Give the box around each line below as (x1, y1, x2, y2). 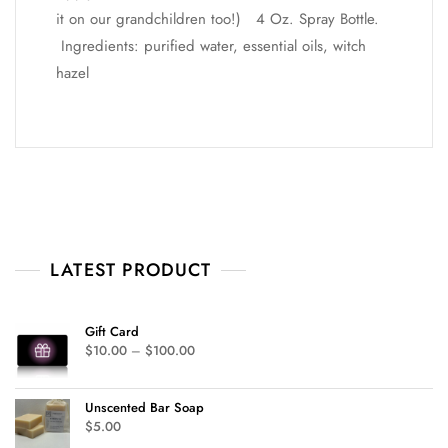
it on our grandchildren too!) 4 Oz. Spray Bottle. (56, 7, 384, 30)
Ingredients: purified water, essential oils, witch (56, 34, 366, 57)
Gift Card (85, 321, 139, 341)
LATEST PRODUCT (50, 256, 211, 283)
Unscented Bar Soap (85, 397, 204, 417)
